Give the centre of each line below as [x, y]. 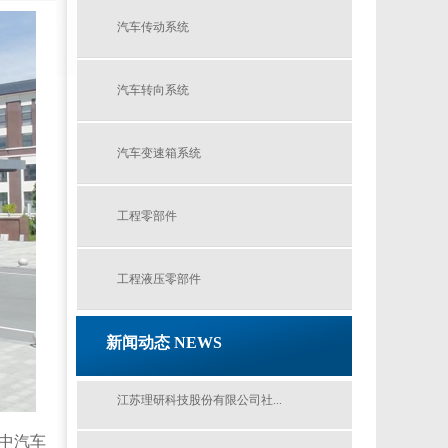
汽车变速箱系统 [159, 153]
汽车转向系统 [153, 90]
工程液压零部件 [159, 279]
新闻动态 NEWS [164, 342]
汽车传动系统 [153, 27]
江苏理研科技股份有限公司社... [199, 400]
